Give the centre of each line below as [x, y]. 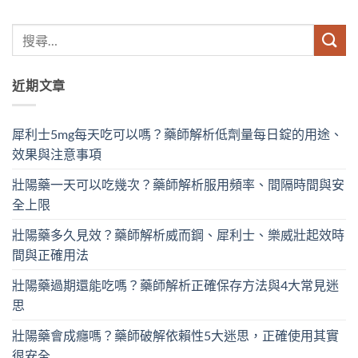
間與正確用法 [50, 255]
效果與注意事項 [57, 154]
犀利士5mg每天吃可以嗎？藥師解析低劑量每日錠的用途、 [177, 134]
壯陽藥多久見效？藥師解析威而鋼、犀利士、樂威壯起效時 [178, 235]
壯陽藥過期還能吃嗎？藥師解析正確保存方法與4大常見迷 [175, 285]
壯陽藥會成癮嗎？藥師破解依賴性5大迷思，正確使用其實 [175, 336]
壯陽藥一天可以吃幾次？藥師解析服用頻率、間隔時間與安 [178, 185]
